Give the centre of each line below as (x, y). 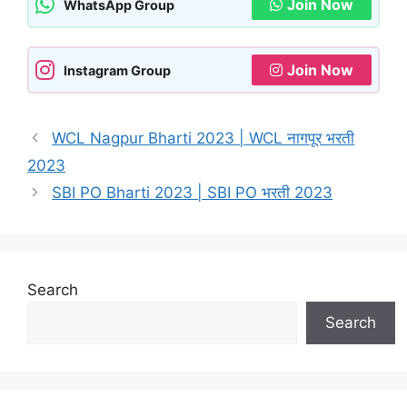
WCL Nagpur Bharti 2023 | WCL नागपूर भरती (203, 139)
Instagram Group (117, 70)
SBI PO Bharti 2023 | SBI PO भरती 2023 (193, 193)
